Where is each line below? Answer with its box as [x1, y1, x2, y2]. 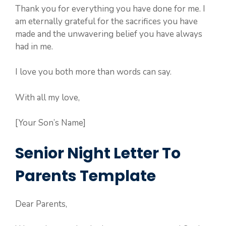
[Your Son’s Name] [15, 117, 86, 129]
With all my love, [15, 91, 80, 103]
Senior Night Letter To [15, 142, 181, 164]
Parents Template [15, 165, 156, 187]
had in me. [15, 40, 53, 52]
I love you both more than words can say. [15, 66, 172, 78]
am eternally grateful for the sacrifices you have [15, 15, 198, 27]
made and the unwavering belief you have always [15, 28, 202, 40]
